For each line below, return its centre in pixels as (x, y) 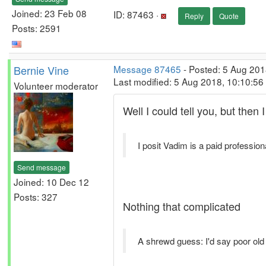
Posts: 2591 (37, 28)
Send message (42, 167)
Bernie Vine (41, 70)
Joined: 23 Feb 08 (49, 13)
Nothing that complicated (182, 206)
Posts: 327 (36, 196)
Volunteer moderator (56, 85)
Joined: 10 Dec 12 (51, 181)
